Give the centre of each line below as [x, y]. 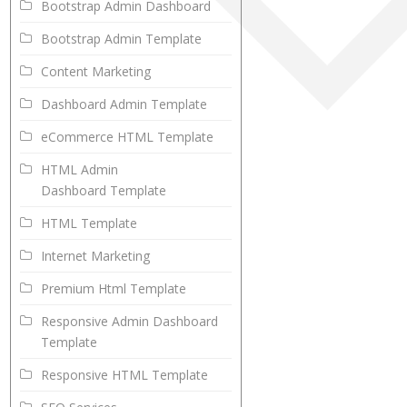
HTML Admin [80, 170]
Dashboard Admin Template [124, 104]
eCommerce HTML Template [128, 137]
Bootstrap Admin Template [122, 39]
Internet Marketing [96, 256]
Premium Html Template [114, 289]
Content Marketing [96, 72]
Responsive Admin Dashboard [130, 322]
